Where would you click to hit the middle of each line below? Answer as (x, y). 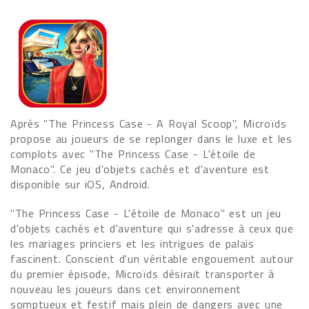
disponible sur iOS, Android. (80, 184)
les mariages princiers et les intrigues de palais (132, 243)
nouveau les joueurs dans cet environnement (126, 289)
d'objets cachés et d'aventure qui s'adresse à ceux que (152, 228)
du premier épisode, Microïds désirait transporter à (142, 274)
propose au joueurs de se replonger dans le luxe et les (151, 139)
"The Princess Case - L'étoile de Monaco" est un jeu (146, 213)
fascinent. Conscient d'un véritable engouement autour (152, 259)
